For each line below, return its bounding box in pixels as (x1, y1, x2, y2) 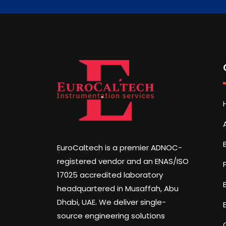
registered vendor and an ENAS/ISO (57, 156, 189, 166)
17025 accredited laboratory (57, 169, 163, 180)
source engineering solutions (57, 210, 165, 221)
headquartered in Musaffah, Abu (57, 183, 179, 194)
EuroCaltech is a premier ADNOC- (57, 142, 183, 153)
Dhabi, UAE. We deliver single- (57, 197, 166, 207)
